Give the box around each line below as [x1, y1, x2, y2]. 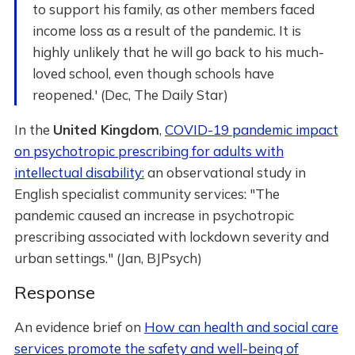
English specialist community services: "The [13, 185, 280, 202]
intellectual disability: [13, 164, 144, 181]
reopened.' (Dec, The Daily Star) [32, 86, 228, 103]
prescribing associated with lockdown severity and [13, 228, 329, 245]
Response [13, 281, 95, 303]
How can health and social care [143, 319, 338, 335]
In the [13, 121, 53, 138]
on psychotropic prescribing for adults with [13, 143, 284, 159]
